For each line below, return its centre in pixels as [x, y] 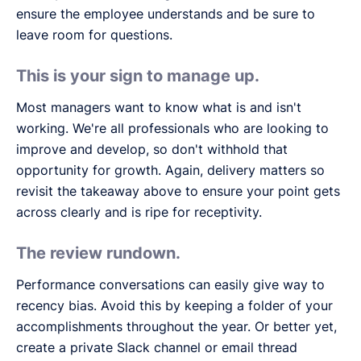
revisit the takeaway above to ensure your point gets [178, 191]
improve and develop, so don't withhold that [152, 149]
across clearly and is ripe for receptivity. [139, 212]
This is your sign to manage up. [138, 75]
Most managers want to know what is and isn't [159, 107]
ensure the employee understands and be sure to [166, 13]
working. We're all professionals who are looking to [172, 128]
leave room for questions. [94, 34]
